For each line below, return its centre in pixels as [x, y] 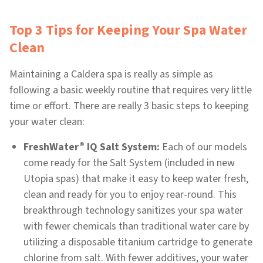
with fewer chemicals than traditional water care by [136, 226]
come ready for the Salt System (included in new [129, 163]
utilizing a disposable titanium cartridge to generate [138, 242]
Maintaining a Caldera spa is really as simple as [111, 74]
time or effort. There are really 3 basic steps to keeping [129, 106]
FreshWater [51, 147]
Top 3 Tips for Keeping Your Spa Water [128, 30]
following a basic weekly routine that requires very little [131, 90]
